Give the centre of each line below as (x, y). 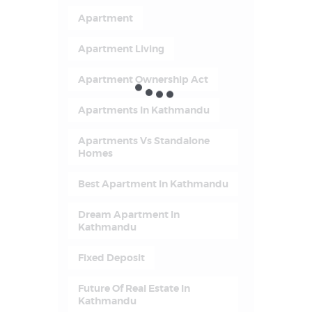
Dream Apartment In (128, 215)
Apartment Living (121, 49)
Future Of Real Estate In (134, 289)
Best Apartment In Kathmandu (153, 184)
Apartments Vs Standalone (143, 141)
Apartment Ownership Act (143, 80)
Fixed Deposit (111, 258)
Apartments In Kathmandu (143, 110)
